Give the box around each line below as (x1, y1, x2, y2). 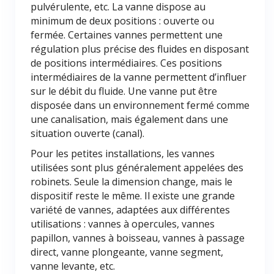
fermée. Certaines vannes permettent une (31, 28, 223, 42)
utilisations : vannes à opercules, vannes (31, 217, 215, 231)
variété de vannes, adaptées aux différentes (31, 203, 230, 217)
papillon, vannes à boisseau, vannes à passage (31, 231, 245, 245)
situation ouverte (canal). (31, 127, 144, 140)
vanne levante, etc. (31, 259, 115, 273)
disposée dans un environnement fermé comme (31, 98, 250, 112)
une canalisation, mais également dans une (31, 113, 228, 126)
